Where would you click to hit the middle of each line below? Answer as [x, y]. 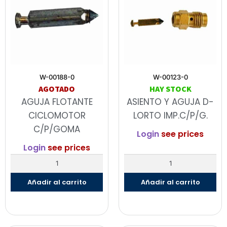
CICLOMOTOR [57, 116]
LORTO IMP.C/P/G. [170, 116]
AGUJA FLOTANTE [57, 102]
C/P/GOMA [57, 129]
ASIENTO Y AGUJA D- [170, 102]
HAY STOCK [170, 89]
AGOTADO [57, 89]
